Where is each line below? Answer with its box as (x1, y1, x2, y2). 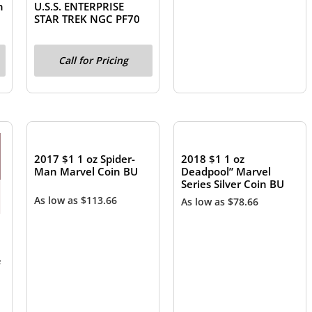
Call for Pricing (58, 53, 128, 67)
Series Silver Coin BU (181, 177, 285, 192)
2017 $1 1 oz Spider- (34, 152, 136, 166)
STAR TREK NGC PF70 (34, 12, 141, 26)
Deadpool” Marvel (181, 164, 272, 179)
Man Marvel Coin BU (34, 164, 139, 179)
